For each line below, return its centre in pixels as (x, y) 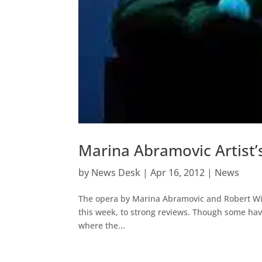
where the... (102, 225)
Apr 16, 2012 (178, 172)
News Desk (116, 172)
